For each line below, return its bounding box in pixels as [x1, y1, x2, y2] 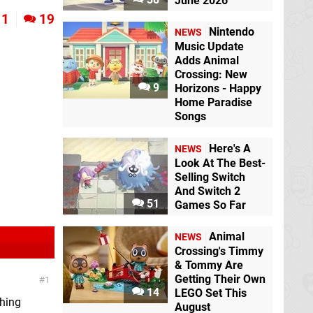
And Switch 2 [175, 184, 240, 198]
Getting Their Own [175, 272, 265, 286]
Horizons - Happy [175, 82, 261, 96]
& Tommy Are [175, 258, 243, 272]
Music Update [175, 40, 244, 54]
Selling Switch [175, 170, 245, 184]
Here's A [209, 141, 251, 155]
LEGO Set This [175, 286, 247, 300]
